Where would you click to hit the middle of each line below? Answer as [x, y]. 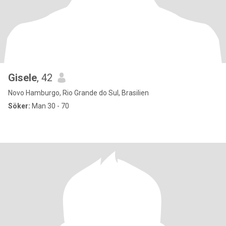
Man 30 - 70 [50, 106]
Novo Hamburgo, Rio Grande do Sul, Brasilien [78, 93]
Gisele [22, 78]
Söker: [19, 106]
